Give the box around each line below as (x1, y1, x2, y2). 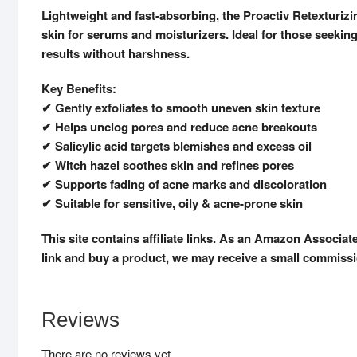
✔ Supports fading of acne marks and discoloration (41, 175, 327, 194)
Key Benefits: (41, 80, 116, 98)
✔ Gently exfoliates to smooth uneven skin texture (41, 99, 320, 117)
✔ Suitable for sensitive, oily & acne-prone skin (41, 194, 303, 213)
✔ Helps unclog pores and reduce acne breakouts (41, 118, 317, 136)
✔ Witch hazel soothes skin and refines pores (41, 156, 294, 175)
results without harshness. (41, 45, 190, 63)
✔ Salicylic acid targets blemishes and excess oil (41, 137, 312, 155)
